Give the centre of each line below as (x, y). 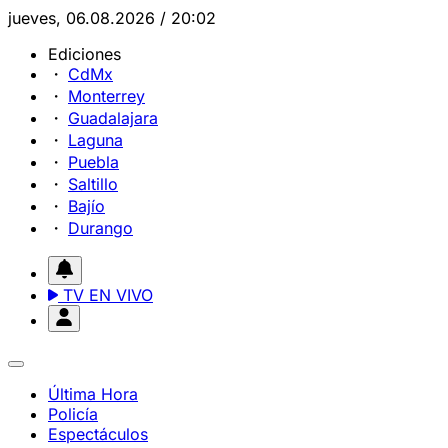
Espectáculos (98, 434)
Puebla (93, 162)
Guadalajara (113, 118)
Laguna (95, 140)
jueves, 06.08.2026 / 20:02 (112, 18)
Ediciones (84, 54)
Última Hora (93, 394)
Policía (73, 414)
